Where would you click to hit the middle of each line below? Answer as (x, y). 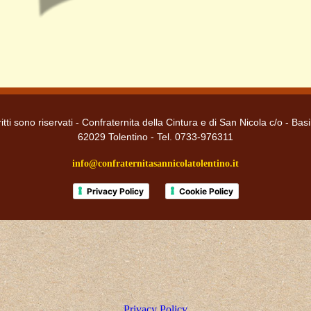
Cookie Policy (206, 192)
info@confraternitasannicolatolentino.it (155, 164)
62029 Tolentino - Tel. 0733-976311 (155, 137)
